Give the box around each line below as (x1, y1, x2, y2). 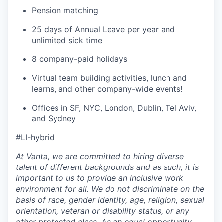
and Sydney (32, 113, 76, 124)
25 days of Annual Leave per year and (32, 24, 175, 35)
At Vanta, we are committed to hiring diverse (16, 151, 184, 162)
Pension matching (32, 5, 98, 16)
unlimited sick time (32, 35, 102, 46)
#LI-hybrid (16, 132, 55, 143)
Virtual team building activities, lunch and (32, 73, 187, 83)
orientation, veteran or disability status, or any (16, 206, 189, 216)
